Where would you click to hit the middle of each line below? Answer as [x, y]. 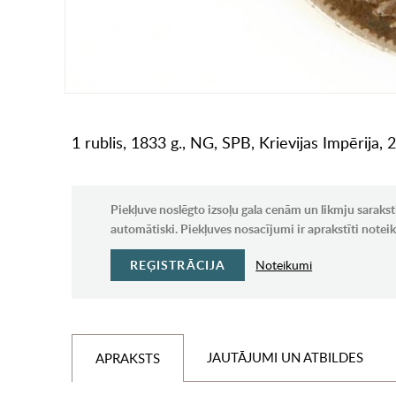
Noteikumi [284, 265]
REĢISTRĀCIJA [178, 265]
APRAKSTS [127, 358]
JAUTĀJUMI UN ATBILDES [285, 358]
